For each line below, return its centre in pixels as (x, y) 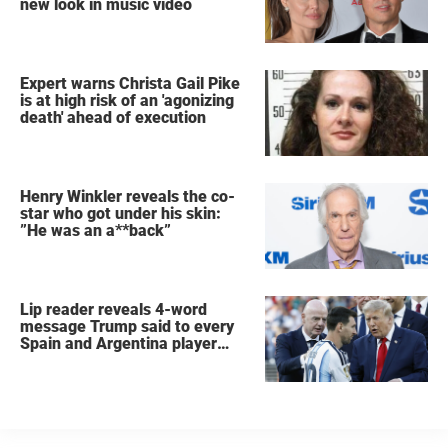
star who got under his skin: (121, 214)
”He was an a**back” (96, 231)
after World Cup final (96, 361)
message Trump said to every (127, 327)
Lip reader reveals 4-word (114, 310)
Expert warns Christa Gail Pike (130, 84)
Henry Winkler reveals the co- (128, 197)
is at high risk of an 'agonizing (127, 101)
